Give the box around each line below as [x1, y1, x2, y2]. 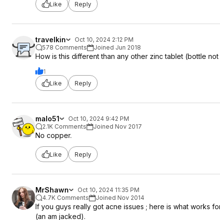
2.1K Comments [42, 123, 86, 130]
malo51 [35, 114, 59, 123]
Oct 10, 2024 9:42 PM [68, 115, 129, 122]
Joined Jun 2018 [94, 44, 141, 51]
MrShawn [35, 186, 69, 194]
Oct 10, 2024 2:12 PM [75, 36, 134, 43]
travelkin [35, 35, 66, 44]
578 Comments [42, 44, 87, 51]
